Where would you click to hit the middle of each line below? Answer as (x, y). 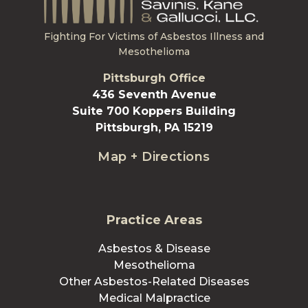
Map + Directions (154, 156)
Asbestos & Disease (154, 248)
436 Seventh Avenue (154, 94)
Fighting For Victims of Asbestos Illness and (154, 36)
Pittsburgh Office (154, 78)
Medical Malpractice (154, 298)
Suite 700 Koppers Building (154, 111)
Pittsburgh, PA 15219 (154, 127)
